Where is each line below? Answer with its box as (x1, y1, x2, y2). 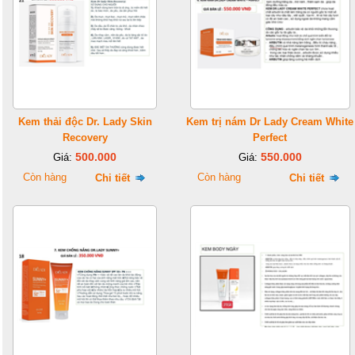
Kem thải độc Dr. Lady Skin (17, 116, 152, 128)
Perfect (253, 132, 287, 143)
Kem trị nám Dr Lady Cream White (186, 116, 353, 128)
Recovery (62, 132, 108, 143)
